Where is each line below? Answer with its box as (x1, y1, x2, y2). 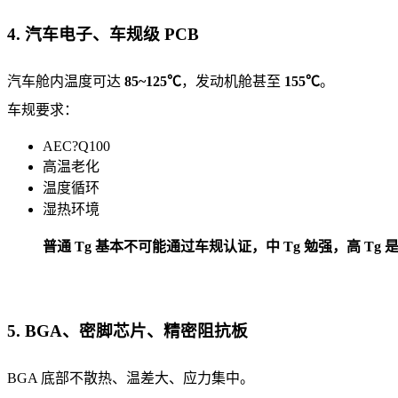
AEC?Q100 (43, 138, 110, 154)
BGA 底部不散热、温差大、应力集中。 (7, 370, 254, 386)
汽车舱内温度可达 (7, 73, 124, 89)
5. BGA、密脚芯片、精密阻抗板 (7, 322, 248, 341)
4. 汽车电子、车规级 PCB (7, 24, 199, 44)
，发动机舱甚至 (181, 73, 284, 89)
